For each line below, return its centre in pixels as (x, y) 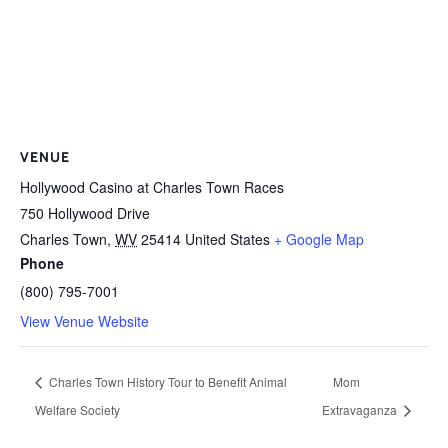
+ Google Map (319, 239)
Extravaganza (360, 409)
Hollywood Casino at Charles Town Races (152, 187)
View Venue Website (84, 321)
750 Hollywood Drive (85, 213)
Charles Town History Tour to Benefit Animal (166, 381)
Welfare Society (77, 409)
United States (227, 239)
